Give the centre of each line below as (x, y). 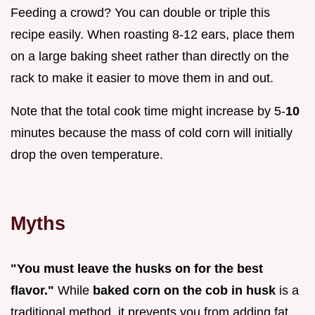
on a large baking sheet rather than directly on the (150, 57)
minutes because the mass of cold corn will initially (152, 133)
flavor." (32, 291)
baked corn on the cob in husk (184, 291)
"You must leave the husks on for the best (137, 269)
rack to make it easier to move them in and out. (142, 78)
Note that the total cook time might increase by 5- (148, 111)
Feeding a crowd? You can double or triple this (140, 13)
